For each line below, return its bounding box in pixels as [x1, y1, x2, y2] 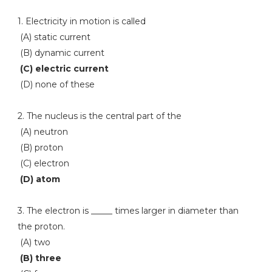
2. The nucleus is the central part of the [17, 110, 182, 121]
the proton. [17, 221, 65, 232]
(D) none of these [17, 79, 95, 90]
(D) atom [17, 174, 60, 185]
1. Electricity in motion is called [17, 16, 146, 27]
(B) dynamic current [17, 47, 104, 58]
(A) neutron [17, 126, 68, 137]
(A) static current [17, 32, 90, 42]
